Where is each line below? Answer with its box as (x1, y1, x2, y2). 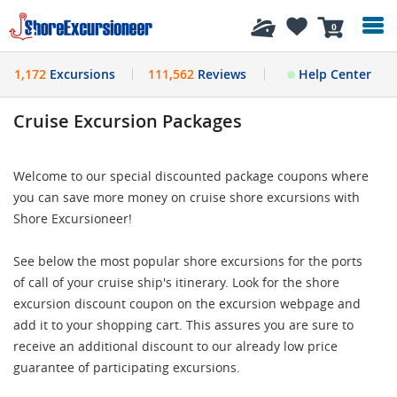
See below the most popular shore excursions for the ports (13, 253, 362, 269)
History (48, 16, 97, 35)
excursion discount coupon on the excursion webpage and (13, 295, 361, 312)
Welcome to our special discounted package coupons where (13, 167, 369, 184)
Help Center (294, 66, 371, 82)
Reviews (193, 66, 246, 82)
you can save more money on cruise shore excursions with (13, 189, 360, 206)
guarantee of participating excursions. (13, 359, 240, 376)
